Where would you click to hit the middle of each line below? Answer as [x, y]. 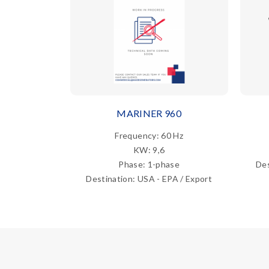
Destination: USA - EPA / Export [149, 178]
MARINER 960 [149, 113]
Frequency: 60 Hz [149, 135]
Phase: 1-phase [149, 164]
